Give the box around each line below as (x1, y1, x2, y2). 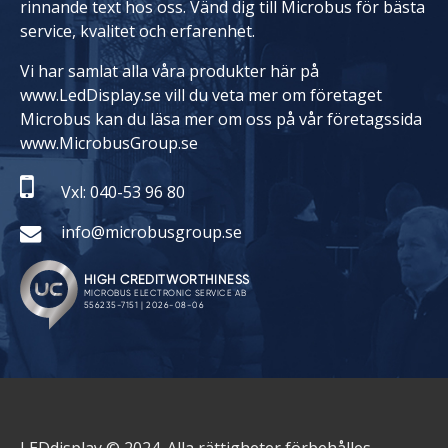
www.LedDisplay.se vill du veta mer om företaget (20, 84, 382, 107)
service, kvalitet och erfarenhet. (20, 20, 255, 43)
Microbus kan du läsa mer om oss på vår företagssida (20, 108, 422, 131)
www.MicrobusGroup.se (20, 132, 198, 155)
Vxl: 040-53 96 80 (61, 181, 185, 204)
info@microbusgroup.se (61, 221, 242, 244)
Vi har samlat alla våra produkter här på (20, 60, 319, 83)
